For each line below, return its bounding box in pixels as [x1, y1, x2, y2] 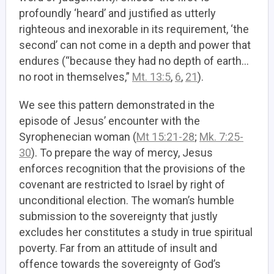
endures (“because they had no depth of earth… [19, 54, 249, 67]
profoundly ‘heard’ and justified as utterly [19, 7, 216, 20]
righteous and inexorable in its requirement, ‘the [19, 23, 249, 35]
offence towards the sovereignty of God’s [19, 257, 221, 270]
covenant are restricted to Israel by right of [19, 178, 225, 191]
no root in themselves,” [19, 70, 132, 83]
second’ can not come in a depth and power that [19, 39, 251, 51]
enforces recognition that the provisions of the [19, 162, 245, 175]
